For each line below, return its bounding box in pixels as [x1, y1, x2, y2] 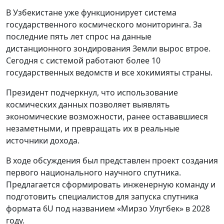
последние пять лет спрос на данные [6, 31, 151, 42]
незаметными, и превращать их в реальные [6, 123, 179, 134]
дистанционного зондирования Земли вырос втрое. [6, 43, 210, 54]
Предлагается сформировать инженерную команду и [6, 179, 215, 190]
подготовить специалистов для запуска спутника [6, 191, 198, 202]
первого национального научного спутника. [6, 167, 181, 178]
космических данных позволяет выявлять [6, 99, 170, 110]
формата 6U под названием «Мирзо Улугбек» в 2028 [6, 203, 210, 214]
